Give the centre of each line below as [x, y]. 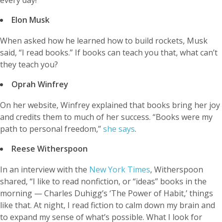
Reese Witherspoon [50, 148]
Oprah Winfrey [40, 84]
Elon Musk [30, 20]
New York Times [120, 169]
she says [119, 129]
